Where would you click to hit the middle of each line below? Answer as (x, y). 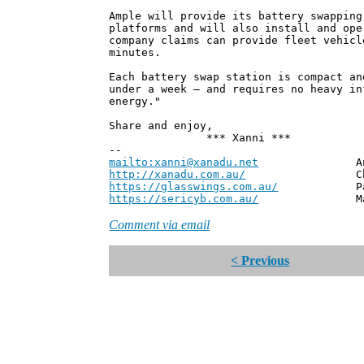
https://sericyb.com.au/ (184, 199)
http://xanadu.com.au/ (178, 175)
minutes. (135, 53)
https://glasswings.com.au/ (194, 187)
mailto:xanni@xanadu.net (184, 162)
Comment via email (160, 225)
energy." (135, 102)
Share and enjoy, (161, 126)
